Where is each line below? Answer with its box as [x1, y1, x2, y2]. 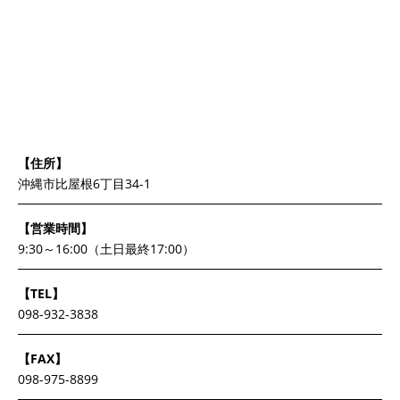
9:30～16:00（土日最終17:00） [18, 240, 195, 258]
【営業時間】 [18, 220, 93, 237]
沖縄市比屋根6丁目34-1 [18, 175, 151, 193]
